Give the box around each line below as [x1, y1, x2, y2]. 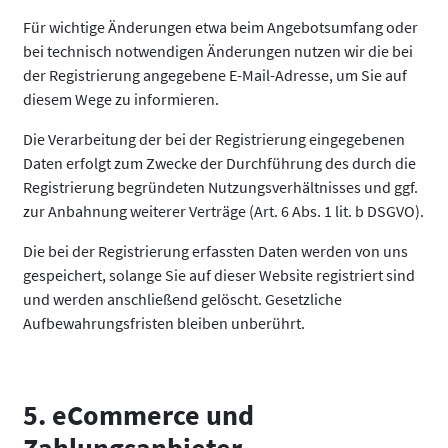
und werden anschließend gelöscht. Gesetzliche [23, 289, 342, 309]
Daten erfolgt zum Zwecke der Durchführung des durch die [23, 153, 416, 173]
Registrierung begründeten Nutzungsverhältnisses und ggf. [23, 177, 418, 197]
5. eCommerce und [23, 397, 254, 433]
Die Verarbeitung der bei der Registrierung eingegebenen [23, 129, 405, 149]
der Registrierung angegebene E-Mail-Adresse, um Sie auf [23, 65, 407, 85]
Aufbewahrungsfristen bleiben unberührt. [23, 313, 305, 333]
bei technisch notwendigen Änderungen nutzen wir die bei [23, 41, 413, 61]
